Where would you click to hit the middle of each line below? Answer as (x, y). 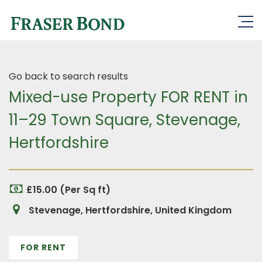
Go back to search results (68, 76)
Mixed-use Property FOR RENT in (128, 97)
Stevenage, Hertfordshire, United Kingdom (129, 210)
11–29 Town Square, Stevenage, (125, 120)
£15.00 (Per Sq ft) (68, 190)
